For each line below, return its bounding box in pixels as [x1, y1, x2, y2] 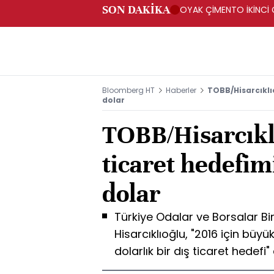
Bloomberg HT [102, 85, 155, 95]
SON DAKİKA [102, 2, 170, 17]
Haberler [166, 85, 196, 95]
